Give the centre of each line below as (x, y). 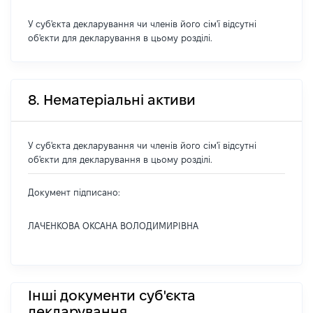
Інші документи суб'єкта (112, 295)
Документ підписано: (74, 192)
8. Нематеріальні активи (112, 100)
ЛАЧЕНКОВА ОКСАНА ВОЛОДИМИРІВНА (113, 226)
